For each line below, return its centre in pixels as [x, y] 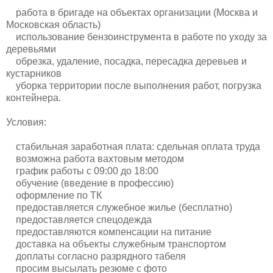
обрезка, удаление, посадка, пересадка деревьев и [126, 61]
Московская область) [53, 24]
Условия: [26, 122]
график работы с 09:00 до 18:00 [82, 171]
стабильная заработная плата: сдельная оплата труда [133, 146]
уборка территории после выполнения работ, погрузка [134, 85]
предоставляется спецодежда [79, 219]
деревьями [31, 49]
